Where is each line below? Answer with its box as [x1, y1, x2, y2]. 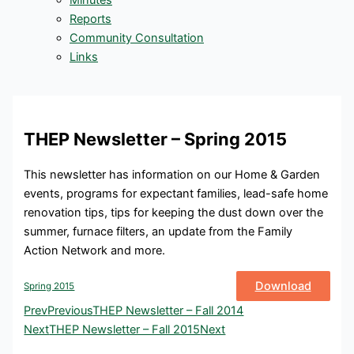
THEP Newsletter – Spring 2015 [24, 128, 288, 149]
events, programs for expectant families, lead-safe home [24, 186, 329, 201]
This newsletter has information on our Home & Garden [24, 167, 321, 182]
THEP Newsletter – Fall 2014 [92, 303, 244, 318]
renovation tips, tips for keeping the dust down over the [24, 205, 324, 220]
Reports [70, 12, 111, 27]
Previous [47, 303, 93, 318]
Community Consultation [70, 31, 204, 46]
